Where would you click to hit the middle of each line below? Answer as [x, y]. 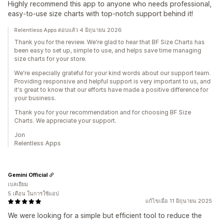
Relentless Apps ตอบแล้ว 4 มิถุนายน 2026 [68, 30]
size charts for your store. [50, 59]
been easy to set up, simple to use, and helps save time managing [108, 50]
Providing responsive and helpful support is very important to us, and [112, 81]
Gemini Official [28, 175]
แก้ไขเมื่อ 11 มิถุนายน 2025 [179, 201]
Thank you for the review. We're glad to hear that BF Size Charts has [110, 42]
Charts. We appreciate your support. [65, 121]
